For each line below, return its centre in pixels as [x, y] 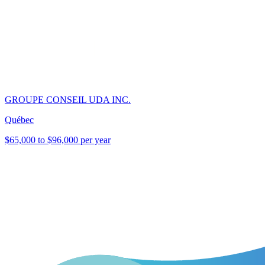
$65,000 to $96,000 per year [58, 140]
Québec [19, 120]
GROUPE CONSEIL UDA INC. [68, 100]
